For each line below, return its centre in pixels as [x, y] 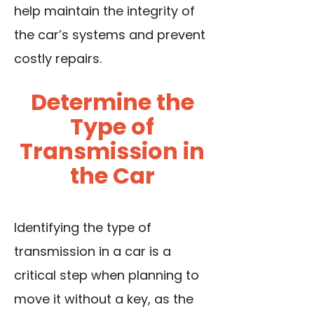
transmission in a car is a [93, 252]
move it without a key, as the [104, 299]
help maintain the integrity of [104, 11]
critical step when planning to [107, 275]
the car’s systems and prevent [110, 35]
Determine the [112, 102]
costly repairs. [58, 59]
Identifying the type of [83, 228]
